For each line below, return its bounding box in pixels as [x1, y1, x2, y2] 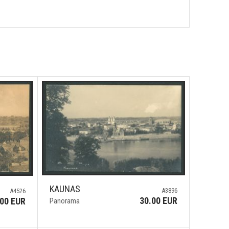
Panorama [49, 196, 80, 205]
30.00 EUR [140, 195, 177, 206]
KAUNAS [49, 183, 80, 194]
